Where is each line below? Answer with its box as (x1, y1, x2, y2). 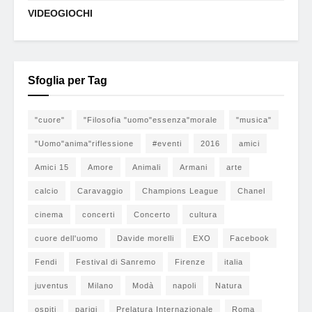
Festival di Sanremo (76, 257, 156, 266)
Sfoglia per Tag (28, 74, 107, 86)
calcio (35, 186, 58, 195)
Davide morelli (117, 233, 174, 242)
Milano (88, 281, 114, 290)
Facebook (230, 233, 270, 242)
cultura (189, 210, 217, 219)
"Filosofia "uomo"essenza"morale (84, 115, 217, 124)
